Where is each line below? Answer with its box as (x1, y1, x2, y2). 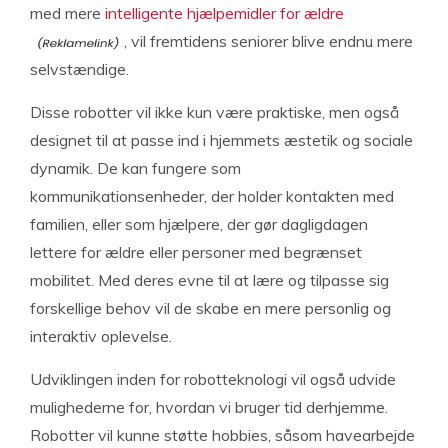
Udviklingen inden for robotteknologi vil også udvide (30, 369, 396, 389)
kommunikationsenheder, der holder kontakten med (30, 186, 394, 206)
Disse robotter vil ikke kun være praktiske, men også (30, 102, 399, 122)
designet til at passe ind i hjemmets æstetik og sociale (30, 130, 413, 150)
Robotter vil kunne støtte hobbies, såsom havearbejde (30, 425, 415, 445)
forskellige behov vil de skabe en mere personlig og (30, 298, 391, 318)
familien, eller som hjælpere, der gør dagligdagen (30, 214, 368, 234)
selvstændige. (30, 59, 129, 79)
